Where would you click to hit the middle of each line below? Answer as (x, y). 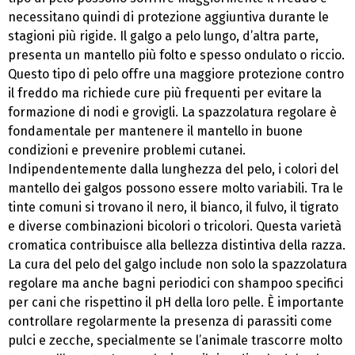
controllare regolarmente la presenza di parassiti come (170, 321)
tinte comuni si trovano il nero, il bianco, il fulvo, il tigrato (173, 207)
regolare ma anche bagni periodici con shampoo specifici (176, 283)
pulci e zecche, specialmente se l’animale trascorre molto (175, 340)
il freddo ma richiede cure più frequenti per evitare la (165, 93)
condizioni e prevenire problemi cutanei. (127, 150)
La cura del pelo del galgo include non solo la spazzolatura (177, 264)
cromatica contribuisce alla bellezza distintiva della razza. (177, 245)
